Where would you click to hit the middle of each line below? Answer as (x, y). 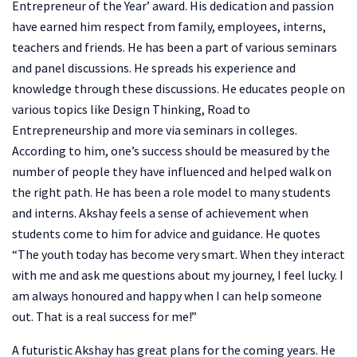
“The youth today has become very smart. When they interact (178, 255)
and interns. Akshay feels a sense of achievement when (160, 213)
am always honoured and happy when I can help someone (167, 296)
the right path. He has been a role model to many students (171, 192)
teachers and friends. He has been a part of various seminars (175, 47)
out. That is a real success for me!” (104, 317)
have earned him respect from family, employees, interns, (169, 27)
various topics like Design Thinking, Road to (131, 110)
